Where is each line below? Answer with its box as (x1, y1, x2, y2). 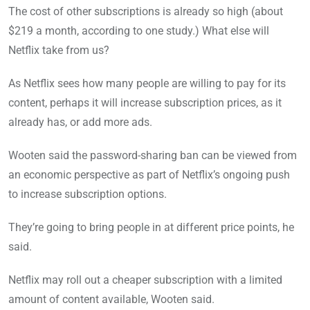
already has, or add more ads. (8, 116, 152, 129)
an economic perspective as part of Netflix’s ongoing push (8, 168, 290, 182)
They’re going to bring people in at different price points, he (8, 221, 294, 235)
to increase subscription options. (8, 188, 167, 201)
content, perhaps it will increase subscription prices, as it (8, 96, 282, 110)
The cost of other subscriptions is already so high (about (8, 5, 283, 19)
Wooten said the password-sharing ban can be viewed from (8, 149, 297, 163)
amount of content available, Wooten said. (8, 293, 215, 307)
